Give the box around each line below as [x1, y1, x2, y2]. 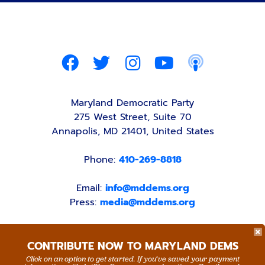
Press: [70, 195, 100, 209]
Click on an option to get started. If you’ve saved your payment [25, 254, 240, 264]
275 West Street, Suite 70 [73, 109, 192, 124]
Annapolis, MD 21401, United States [51, 124, 214, 138]
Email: [76, 180, 105, 195]
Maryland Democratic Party [71, 95, 194, 110]
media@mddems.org [100, 195, 195, 209]
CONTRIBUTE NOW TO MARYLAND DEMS [27, 238, 238, 254]
